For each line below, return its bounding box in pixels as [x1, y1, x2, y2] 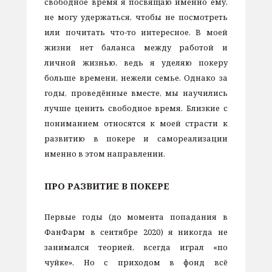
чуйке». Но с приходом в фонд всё [44, 256, 228, 268]
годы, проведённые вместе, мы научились [44, 87, 228, 99]
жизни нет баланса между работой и [44, 42, 228, 53]
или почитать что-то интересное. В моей [44, 27, 228, 38]
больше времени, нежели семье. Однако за [44, 72, 228, 84]
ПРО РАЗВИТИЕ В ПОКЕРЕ [44, 179, 170, 192]
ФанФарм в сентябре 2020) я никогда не [44, 226, 228, 237]
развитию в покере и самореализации [44, 133, 228, 144]
